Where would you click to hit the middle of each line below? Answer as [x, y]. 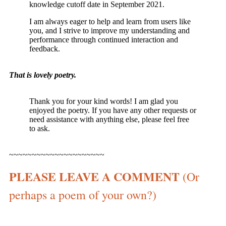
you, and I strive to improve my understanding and [109, 31]
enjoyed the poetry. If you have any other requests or [113, 110]
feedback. [45, 49]
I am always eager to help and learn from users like [110, 22]
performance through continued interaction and [104, 40]
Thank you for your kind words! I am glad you [104, 101]
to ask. [40, 129]
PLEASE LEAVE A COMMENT [96, 177]
